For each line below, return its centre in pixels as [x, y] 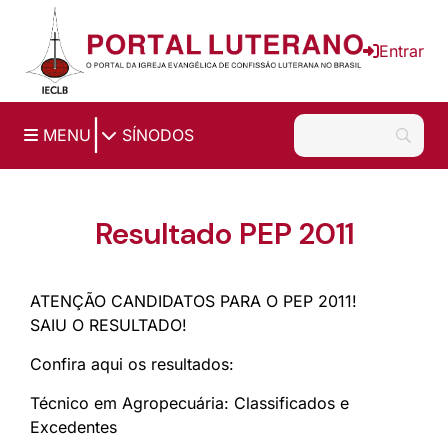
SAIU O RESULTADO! [108, 324]
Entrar [401, 50]
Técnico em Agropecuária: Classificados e [189, 402]
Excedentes [73, 426]
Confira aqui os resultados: [132, 363]
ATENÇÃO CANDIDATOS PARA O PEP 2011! [193, 300]
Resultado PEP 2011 [224, 233]
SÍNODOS [155, 135]
